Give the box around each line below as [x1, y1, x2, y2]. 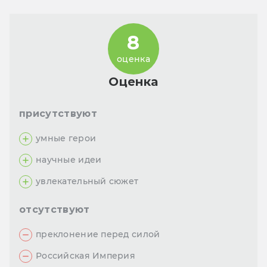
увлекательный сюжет [36, 176, 139, 187]
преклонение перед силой [36, 229, 160, 240]
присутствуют [19, 108, 97, 120]
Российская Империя [36, 250, 136, 262]
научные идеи [36, 154, 102, 166]
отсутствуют [19, 204, 90, 216]
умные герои [36, 133, 97, 144]
